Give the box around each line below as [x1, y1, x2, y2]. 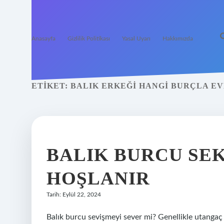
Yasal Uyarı [122, 35, 150, 41]
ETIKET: [31, 81, 70, 90]
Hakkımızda [162, 35, 193, 41]
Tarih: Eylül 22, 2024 [46, 191, 101, 197]
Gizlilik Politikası [67, 35, 110, 41]
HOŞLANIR [46, 168, 150, 188]
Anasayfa [31, 35, 55, 41]
